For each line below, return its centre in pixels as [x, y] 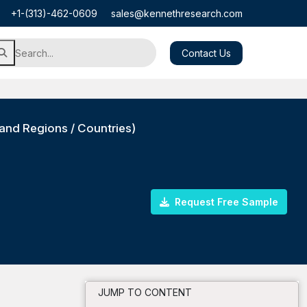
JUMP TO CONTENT [145, 292]
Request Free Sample [225, 201]
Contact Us [206, 53]
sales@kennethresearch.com [177, 13]
